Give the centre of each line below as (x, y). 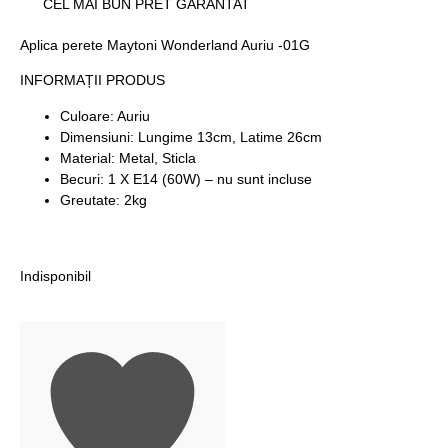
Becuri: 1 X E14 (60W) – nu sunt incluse (186, 178)
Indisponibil (55, 275)
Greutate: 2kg (103, 199)
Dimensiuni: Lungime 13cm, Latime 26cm (191, 136)
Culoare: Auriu (105, 115)
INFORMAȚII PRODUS (92, 80)
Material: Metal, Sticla (128, 157)
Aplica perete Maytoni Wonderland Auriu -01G (165, 44)
